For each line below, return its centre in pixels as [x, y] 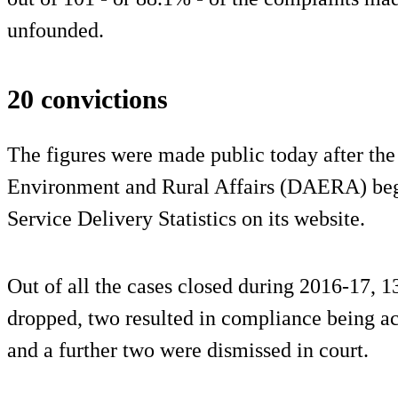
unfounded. [56, 30]
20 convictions [88, 99]
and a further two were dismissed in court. [188, 350]
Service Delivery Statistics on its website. [186, 218]
